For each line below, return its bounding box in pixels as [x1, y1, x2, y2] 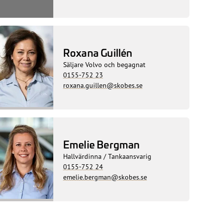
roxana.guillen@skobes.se [63, 80, 143, 89]
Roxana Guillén [63, 45, 133, 59]
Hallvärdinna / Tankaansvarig [63, 151, 151, 160]
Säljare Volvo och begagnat [63, 60, 146, 69]
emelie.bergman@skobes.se [63, 172, 147, 181]
